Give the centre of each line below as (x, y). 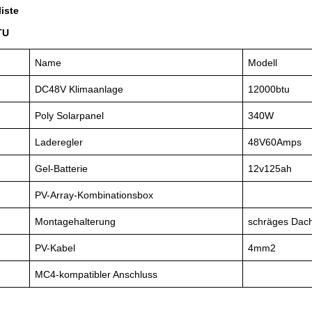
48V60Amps (275, 142)
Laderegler (59, 142)
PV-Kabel (55, 248)
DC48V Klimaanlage (79, 89)
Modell (263, 62)
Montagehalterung (75, 221)
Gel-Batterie (61, 168)
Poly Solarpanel (69, 115)
